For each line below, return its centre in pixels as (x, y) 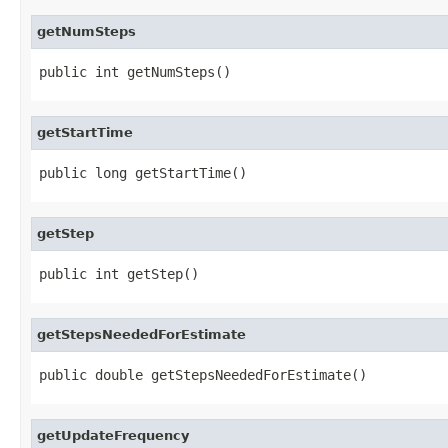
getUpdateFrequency (113, 435)
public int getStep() (119, 273)
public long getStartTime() (143, 172)
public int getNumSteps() (135, 71)
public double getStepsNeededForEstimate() (203, 374)
